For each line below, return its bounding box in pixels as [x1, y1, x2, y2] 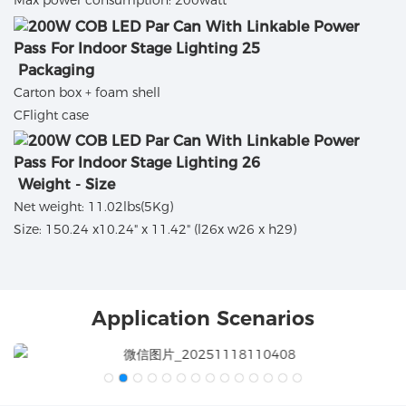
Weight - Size [18, 176, 115, 194]
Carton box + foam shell [14, 83, 160, 101]
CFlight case [14, 106, 89, 123]
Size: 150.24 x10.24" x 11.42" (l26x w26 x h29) [14, 221, 296, 238]
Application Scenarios [92, 305, 314, 331]
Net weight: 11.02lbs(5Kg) [14, 198, 173, 216]
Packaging [18, 61, 94, 79]
